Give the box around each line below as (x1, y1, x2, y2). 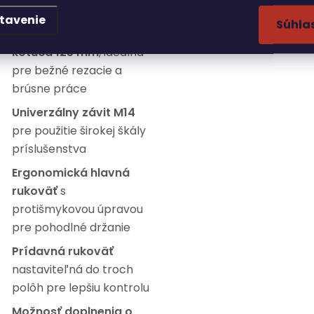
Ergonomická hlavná (12, 165, 130, 181)
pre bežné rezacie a (12, 62, 122, 78)
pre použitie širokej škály (12, 123, 146, 139)
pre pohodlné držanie (12, 219, 130, 235)
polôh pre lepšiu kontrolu (12, 280, 149, 296)
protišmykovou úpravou (12, 201, 143, 217)
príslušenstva (12, 141, 86, 157)
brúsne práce (12, 81, 87, 97)
